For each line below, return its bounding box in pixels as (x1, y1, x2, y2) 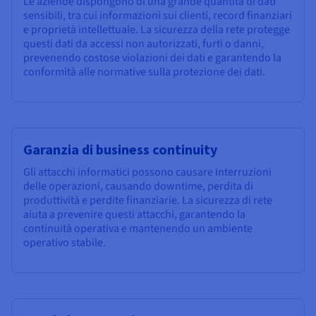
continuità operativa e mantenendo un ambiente (23, 221, 253, 237)
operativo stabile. (23, 235, 106, 251)
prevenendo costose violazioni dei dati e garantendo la (23, 50, 281, 66)
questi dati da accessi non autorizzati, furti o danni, (23, 36, 264, 52)
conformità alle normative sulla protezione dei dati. (23, 64, 265, 80)
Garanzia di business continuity (23, 140, 217, 159)
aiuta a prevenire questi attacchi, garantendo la (23, 207, 245, 223)
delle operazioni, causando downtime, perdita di (23, 178, 253, 195)
